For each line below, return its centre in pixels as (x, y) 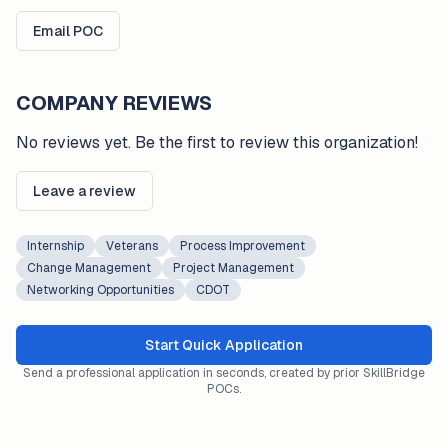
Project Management (233, 268)
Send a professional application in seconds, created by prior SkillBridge (224, 373)
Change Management (89, 268)
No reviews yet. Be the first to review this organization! (217, 142)
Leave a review (84, 191)
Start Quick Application (224, 345)
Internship (55, 246)
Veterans (132, 246)
